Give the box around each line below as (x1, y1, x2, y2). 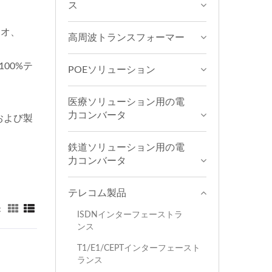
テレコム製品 (68, 188, 126, 198)
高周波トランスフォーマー (68, 33, 185, 42)
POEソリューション (68, 65, 155, 75)
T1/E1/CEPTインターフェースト (77, 243, 200, 253)
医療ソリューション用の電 (68, 97, 185, 107)
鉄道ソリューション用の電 (68, 143, 185, 152)
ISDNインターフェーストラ (77, 210, 183, 219)
